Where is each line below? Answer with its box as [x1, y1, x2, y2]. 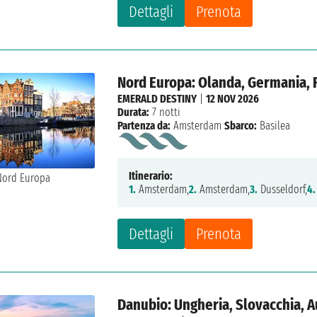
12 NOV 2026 [206, 92, 260, 106]
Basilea [257, 119, 291, 133]
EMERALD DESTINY [117, 92, 197, 106]
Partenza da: [117, 119, 171, 133]
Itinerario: [129, 169, 173, 183]
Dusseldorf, [258, 183, 308, 197]
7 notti [149, 105, 181, 120]
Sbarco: [224, 119, 258, 133]
